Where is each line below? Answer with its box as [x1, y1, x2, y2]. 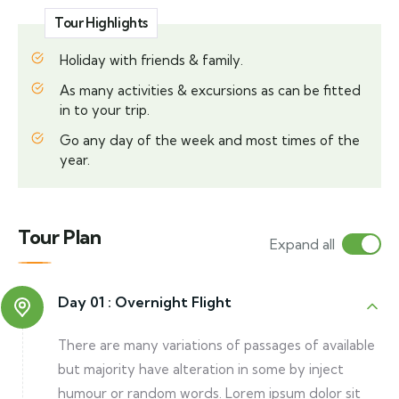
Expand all [270, 234, 335, 253]
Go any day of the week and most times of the [60, 132, 360, 149]
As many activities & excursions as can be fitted [60, 82, 361, 99]
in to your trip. [60, 102, 150, 118]
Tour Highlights [54, 14, 148, 31]
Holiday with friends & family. [60, 52, 243, 69]
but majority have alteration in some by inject [58, 361, 344, 378]
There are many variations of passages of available [58, 337, 375, 354]
